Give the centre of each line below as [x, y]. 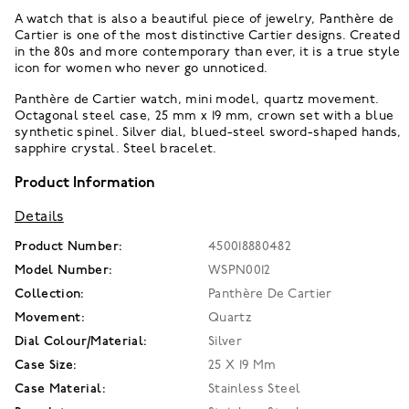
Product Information [85, 184]
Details [39, 217]
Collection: [50, 294]
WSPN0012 [240, 270]
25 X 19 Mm [242, 365]
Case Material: [60, 389]
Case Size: [46, 365]
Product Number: [69, 246]
